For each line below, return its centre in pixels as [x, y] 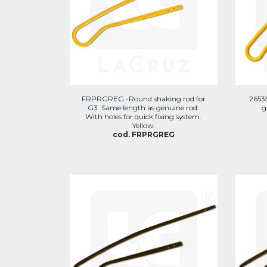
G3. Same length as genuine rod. [144, 107]
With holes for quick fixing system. [144, 116]
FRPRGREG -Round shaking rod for [143, 98]
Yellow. [143, 125]
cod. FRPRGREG [143, 134]
